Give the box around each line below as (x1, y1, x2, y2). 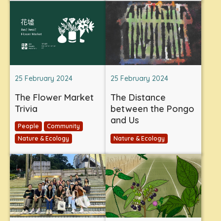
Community (47, 122, 80, 130)
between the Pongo (110, 103, 194, 114)
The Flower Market (15, 91, 94, 103)
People (18, 122, 39, 130)
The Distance (110, 91, 166, 103)
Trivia (15, 103, 37, 114)
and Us (110, 114, 139, 126)
